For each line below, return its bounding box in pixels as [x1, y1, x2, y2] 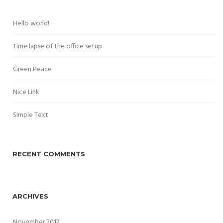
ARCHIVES [12, 192, 48, 200]
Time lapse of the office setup [13, 40, 102, 52]
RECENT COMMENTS [12, 149, 85, 158]
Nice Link [13, 86, 39, 98]
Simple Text [13, 109, 48, 121]
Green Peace [13, 63, 52, 75]
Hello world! [13, 17, 49, 29]
